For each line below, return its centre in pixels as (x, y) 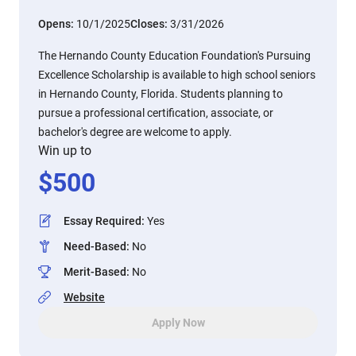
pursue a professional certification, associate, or (156, 113)
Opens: (57, 24)
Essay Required (103, 221)
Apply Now (178, 323)
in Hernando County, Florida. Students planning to (161, 94)
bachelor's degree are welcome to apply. (135, 132)
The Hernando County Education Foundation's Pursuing (174, 56)
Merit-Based (95, 272)
